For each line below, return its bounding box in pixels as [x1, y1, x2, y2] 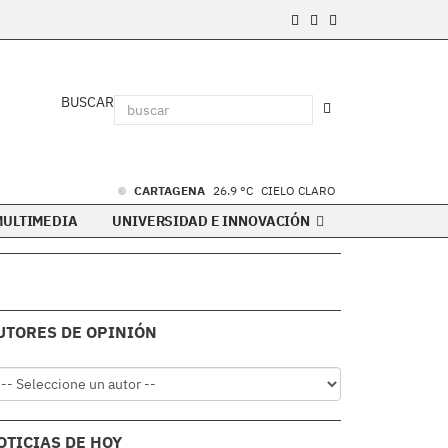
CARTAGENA [134, 183, 208, 198]
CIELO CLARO [261, 183, 336, 198]
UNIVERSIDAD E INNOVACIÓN [112, 212, 313, 230]
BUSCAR [61, 93, 114, 111]
